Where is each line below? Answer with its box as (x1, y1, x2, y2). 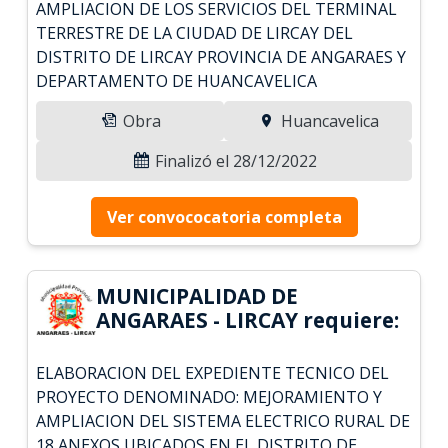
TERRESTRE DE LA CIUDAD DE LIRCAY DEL (36, 21, 354, 44)
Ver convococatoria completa (106, 205, 342, 228)
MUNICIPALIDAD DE (96, 281, 299, 310)
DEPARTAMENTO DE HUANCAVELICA (36, 69, 318, 92)
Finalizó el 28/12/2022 (151, 149, 317, 172)
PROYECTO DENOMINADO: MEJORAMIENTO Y (36, 385, 383, 408)
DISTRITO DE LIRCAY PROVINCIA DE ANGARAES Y (36, 45, 407, 68)
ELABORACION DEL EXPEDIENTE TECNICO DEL (36, 361, 390, 384)
